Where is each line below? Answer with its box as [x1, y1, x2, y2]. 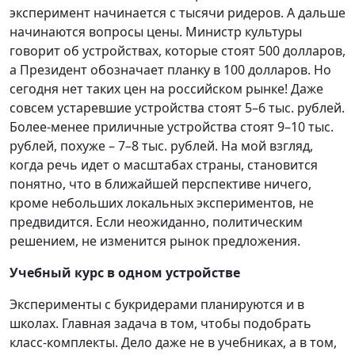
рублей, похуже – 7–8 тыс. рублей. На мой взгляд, [10, 136, 313, 155]
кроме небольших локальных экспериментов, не [10, 193, 314, 212]
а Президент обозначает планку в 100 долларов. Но [10, 60, 331, 78]
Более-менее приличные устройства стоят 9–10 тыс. [10, 117, 334, 136]
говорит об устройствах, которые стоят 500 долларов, [10, 41, 345, 59]
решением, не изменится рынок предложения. [10, 231, 300, 250]
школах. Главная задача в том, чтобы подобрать [10, 314, 311, 332]
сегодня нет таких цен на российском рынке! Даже [10, 79, 323, 97]
